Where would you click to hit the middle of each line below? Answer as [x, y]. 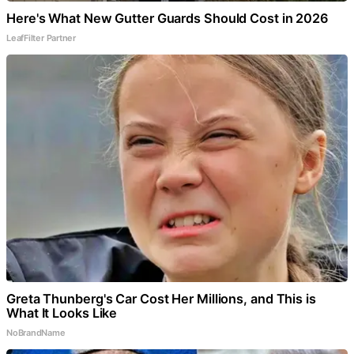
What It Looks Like [62, 313]
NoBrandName [36, 333]
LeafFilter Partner [41, 38]
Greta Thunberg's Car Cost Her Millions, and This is [161, 299]
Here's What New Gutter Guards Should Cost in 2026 [168, 19]
